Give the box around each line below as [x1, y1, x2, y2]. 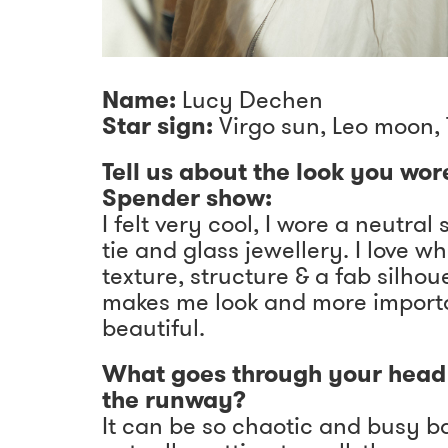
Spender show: [102, 180, 278, 215]
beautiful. [102, 310, 205, 345]
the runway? [102, 382, 252, 417]
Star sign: [102, 108, 219, 143]
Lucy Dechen [182, 82, 329, 117]
